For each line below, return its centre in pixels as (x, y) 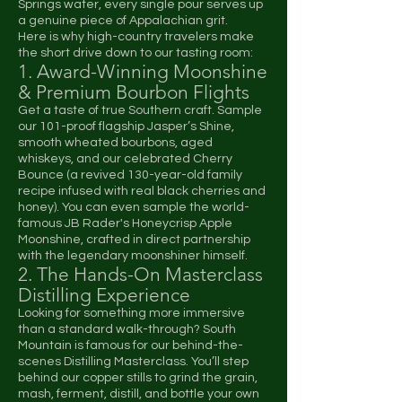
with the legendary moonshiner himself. (133, 256)
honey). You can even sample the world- (134, 208)
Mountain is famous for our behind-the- (131, 346)
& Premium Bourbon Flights (134, 92)
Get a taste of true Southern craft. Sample (140, 111)
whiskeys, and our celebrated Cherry (125, 159)
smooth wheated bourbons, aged (115, 143)
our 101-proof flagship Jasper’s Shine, (126, 127)
